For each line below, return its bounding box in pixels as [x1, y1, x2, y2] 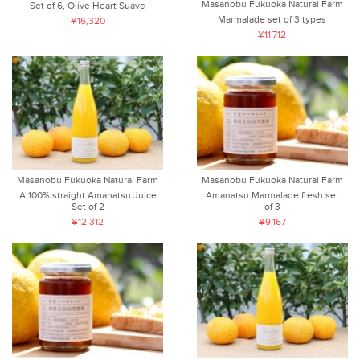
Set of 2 [71, 200, 104, 212]
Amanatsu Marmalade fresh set [205, 189, 339, 201]
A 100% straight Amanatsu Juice [18, 189, 157, 201]
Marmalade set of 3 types [218, 13, 327, 25]
